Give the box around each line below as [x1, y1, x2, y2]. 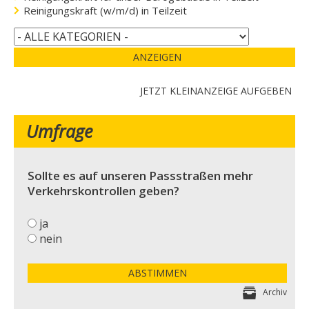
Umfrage [26, 119, 93, 143]
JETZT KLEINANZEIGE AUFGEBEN [140, 83, 292, 97]
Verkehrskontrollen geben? [28, 182, 180, 199]
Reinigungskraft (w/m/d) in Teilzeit [23, 3, 188, 17]
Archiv [263, 286, 288, 298]
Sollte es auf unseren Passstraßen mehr [28, 167, 254, 183]
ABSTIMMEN [128, 266, 187, 279]
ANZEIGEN [133, 50, 182, 63]
